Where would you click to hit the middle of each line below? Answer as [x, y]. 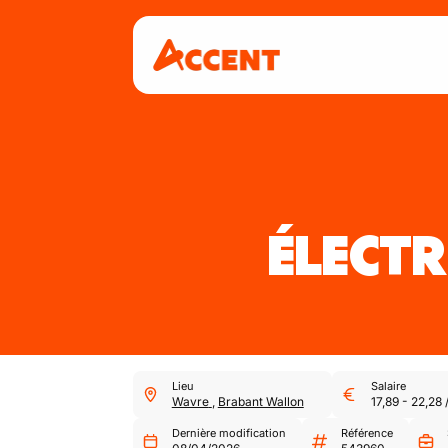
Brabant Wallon [260, 401]
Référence [366, 433]
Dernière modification [228, 433]
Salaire [388, 386]
